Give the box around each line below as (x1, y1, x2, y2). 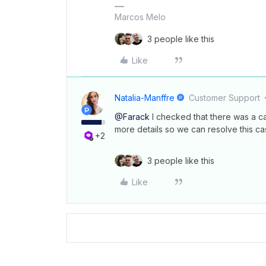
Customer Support (189, 93, 261, 103)
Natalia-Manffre (115, 93, 175, 103)
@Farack (115, 112, 150, 122)
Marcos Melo (115, 12, 166, 22)
